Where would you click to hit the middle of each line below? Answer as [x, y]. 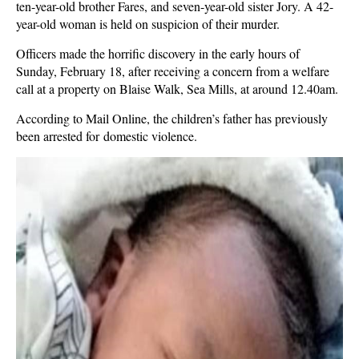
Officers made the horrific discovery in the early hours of [158, 53]
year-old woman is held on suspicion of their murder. [148, 24]
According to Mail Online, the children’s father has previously [172, 118]
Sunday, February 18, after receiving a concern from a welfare [173, 71]
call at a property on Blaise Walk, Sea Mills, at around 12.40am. [177, 89]
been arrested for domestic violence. [107, 136]
